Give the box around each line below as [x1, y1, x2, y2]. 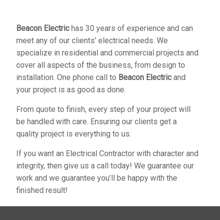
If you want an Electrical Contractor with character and [16, 148, 198, 158]
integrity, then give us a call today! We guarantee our [16, 161, 194, 170]
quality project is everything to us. [16, 129, 131, 138]
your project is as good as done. [16, 84, 126, 94]
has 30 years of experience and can [69, 23, 193, 33]
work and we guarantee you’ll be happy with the [16, 173, 177, 183]
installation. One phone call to [16, 72, 118, 82]
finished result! [16, 185, 68, 195]
